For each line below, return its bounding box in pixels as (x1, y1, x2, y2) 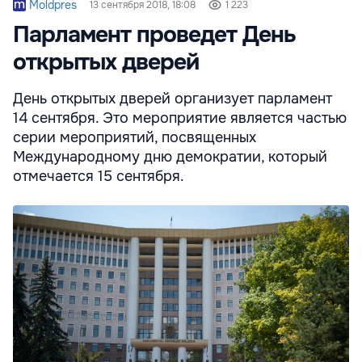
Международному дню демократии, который (13, 147, 327, 166)
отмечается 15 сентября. (13, 166, 184, 185)
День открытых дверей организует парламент (13, 89, 332, 107)
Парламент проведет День (13, 19, 296, 49)
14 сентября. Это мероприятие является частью (13, 108, 347, 127)
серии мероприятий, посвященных (13, 128, 256, 146)
